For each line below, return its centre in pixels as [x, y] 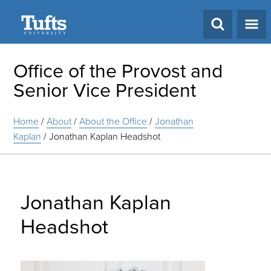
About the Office [113, 121]
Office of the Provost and [118, 70]
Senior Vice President [105, 89]
